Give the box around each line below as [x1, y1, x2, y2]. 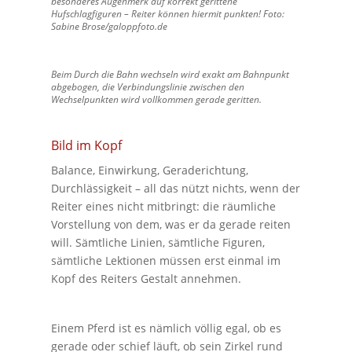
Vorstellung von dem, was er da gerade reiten [50, 216, 291, 232]
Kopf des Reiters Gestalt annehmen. [50, 270, 241, 286]
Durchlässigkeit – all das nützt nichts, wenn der [50, 180, 300, 196]
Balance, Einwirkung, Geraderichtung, [50, 162, 248, 178]
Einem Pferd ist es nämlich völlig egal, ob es [50, 320, 281, 335]
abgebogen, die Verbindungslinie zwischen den [50, 79, 244, 93]
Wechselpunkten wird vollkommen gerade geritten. [50, 92, 262, 106]
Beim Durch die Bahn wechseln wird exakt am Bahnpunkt [50, 67, 289, 81]
